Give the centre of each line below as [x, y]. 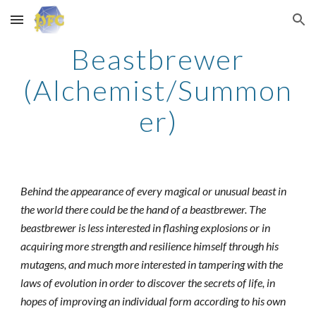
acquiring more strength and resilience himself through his [150, 246]
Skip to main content [61, 26]
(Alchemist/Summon [158, 90]
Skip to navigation [261, 26]
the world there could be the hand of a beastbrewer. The [144, 209]
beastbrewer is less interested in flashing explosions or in [146, 227]
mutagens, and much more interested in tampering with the [152, 264]
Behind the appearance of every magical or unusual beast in [154, 191]
